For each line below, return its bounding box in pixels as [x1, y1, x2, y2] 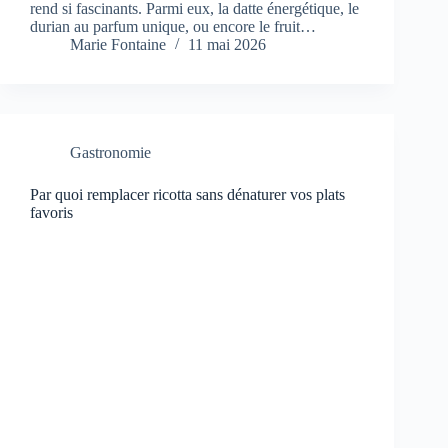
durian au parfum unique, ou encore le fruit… [30, 18, 316, 36]
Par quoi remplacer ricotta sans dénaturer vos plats [30, 186, 345, 204]
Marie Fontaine [70, 36, 166, 54]
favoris [30, 204, 73, 222]
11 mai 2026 [188, 36, 266, 54]
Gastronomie [70, 144, 151, 162]
